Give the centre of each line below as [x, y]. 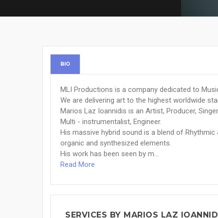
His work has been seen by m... [109, 154]
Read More [78, 164]
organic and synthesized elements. [116, 143]
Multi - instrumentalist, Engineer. [111, 122]
